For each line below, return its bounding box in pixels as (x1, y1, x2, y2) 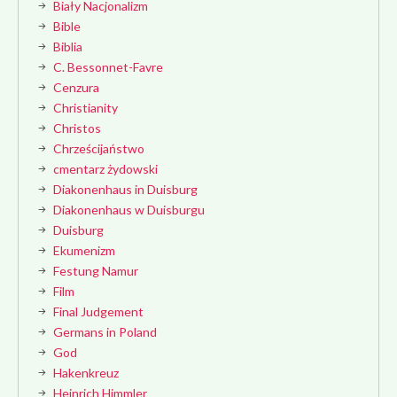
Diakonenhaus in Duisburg (53, 182, 198, 197)
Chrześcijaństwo (53, 141, 144, 156)
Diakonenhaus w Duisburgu (53, 202, 205, 217)
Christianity (53, 100, 118, 115)
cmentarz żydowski (53, 161, 158, 176)
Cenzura (53, 80, 99, 95)
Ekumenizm (53, 243, 115, 258)
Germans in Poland (53, 324, 157, 339)
